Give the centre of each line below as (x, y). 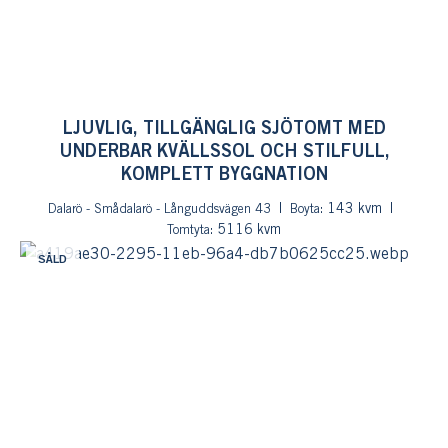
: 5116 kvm (245, 230)
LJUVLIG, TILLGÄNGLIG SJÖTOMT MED (224, 129)
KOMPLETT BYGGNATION (224, 175)
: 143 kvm (350, 209)
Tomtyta (188, 230)
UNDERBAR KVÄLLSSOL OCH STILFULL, (224, 152)
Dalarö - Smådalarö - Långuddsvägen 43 (159, 209)
